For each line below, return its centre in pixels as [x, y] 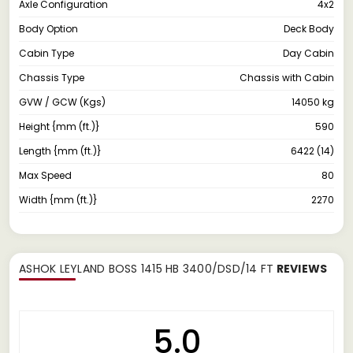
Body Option [48, 28]
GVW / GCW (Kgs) [62, 102]
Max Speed [45, 175]
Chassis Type [52, 77]
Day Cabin [308, 53]
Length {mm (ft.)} [60, 150]
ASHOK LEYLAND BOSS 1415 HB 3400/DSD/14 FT [147, 268]
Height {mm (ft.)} [59, 126]
